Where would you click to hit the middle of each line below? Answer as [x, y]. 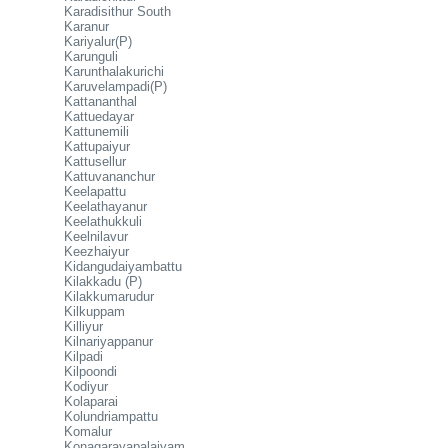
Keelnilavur [96, 236]
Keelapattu [95, 191]
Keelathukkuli [103, 221]
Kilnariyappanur [108, 341]
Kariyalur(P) [98, 41]
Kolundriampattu [111, 416]
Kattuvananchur [109, 176]
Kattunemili [96, 131]
